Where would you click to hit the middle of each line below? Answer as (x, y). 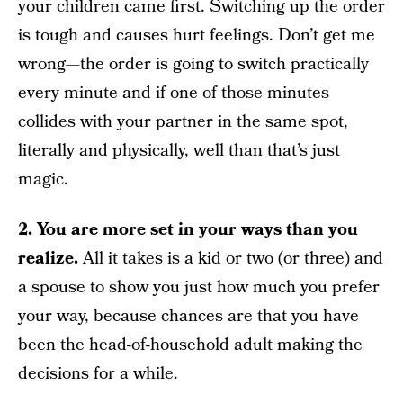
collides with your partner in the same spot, (183, 122)
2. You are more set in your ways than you (188, 230)
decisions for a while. (98, 374)
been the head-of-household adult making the (190, 345)
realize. (50, 259)
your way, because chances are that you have (188, 316)
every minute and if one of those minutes (174, 93)
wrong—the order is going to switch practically (193, 64)
